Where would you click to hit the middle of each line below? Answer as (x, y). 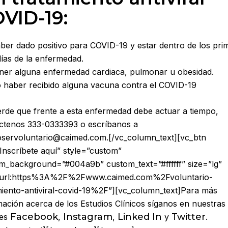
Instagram (88, 217)
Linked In (140, 217)
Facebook (34, 217)
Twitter (189, 217)
